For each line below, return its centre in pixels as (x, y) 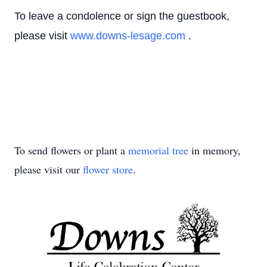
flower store (108, 169)
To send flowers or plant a (71, 150)
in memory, (215, 150)
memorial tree (158, 150)
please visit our (49, 169)
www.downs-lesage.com (129, 36)
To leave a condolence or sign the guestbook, (122, 16)
